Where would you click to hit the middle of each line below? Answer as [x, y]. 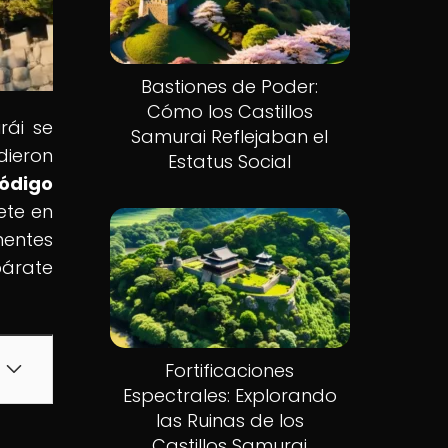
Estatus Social [230, 162]
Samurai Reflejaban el [230, 137]
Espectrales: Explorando [229, 395]
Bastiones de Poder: [230, 87]
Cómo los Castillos [229, 112]
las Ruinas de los [229, 420]
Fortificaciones [230, 370]
